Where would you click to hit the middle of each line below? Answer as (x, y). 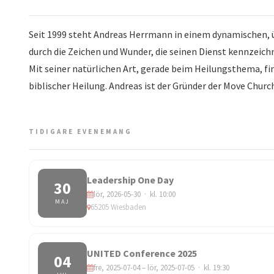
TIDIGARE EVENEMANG (80, 132)
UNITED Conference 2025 (142, 254)
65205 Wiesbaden (118, 207)
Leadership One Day (130, 180)
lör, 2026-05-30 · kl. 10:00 (135, 194)
